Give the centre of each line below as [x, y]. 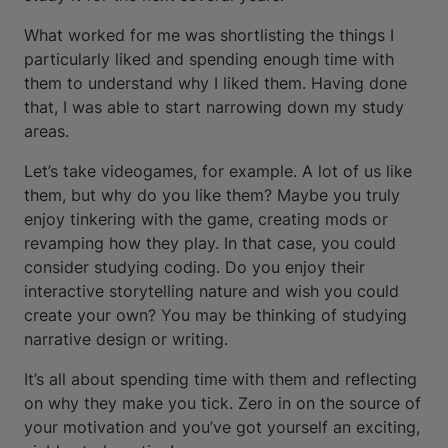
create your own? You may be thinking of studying [215, 314]
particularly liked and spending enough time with [209, 58]
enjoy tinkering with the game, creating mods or [206, 218]
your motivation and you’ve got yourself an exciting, [222, 426]
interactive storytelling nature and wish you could [211, 290]
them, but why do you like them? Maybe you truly [212, 194]
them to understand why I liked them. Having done [215, 82]
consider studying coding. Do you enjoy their [194, 266]
